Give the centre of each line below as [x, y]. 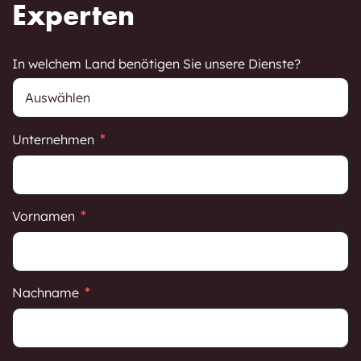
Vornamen [44, 216]
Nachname [46, 293]
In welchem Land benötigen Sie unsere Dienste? [156, 64]
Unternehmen [53, 140]
